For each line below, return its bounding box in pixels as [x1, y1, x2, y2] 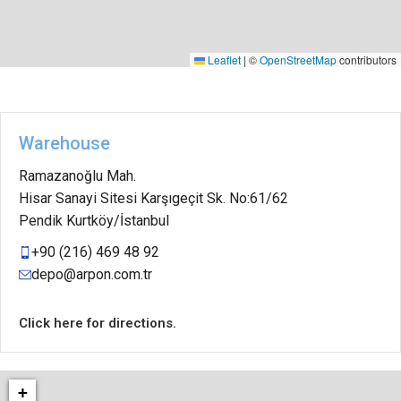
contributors [337, 52, 397, 67]
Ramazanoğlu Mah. [19, 167, 136, 184]
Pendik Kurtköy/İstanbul [19, 212, 169, 229]
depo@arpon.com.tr [31, 266, 152, 283]
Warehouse [19, 132, 110, 154]
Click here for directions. [19, 315, 176, 331]
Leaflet [205, 52, 241, 67]
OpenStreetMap [260, 52, 337, 67]
